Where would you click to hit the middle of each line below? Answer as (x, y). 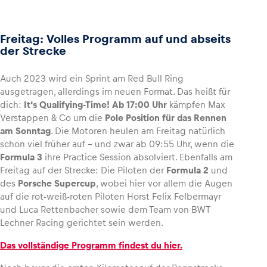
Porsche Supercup (57, 183)
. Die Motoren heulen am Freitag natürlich (138, 131)
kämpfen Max (196, 104)
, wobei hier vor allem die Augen (164, 183)
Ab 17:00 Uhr (139, 104)
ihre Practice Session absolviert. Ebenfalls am (137, 157)
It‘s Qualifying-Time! (67, 104)
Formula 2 (187, 170)
